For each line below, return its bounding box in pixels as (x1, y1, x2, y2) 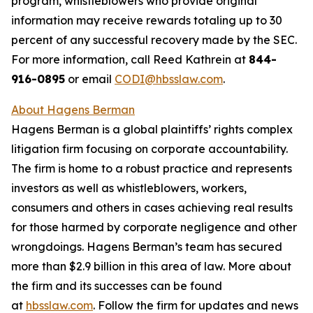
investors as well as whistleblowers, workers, (11, 181, 247, 195)
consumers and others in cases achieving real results (11, 201, 293, 214)
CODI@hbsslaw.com (115, 72, 223, 86)
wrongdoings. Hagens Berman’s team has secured (11, 240, 282, 254)
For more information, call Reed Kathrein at (11, 52, 249, 66)
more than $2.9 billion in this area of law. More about (11, 259, 291, 273)
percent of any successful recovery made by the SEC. (11, 33, 297, 47)
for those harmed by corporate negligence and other (11, 220, 297, 234)
